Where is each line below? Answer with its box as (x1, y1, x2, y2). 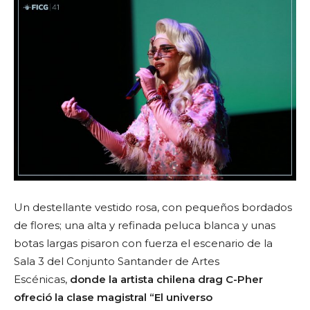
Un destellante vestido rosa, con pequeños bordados (14, 200, 292, 214)
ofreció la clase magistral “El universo (14, 290, 212, 304)
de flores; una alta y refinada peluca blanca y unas (14, 218, 275, 232)
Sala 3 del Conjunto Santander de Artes (14, 254, 219, 268)
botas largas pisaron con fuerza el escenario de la (14, 236, 273, 250)
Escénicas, (14, 272, 70, 286)
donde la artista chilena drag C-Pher (70, 272, 263, 286)
